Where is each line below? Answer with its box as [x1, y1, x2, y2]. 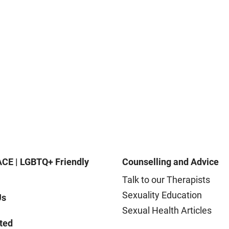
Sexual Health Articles [122, 204, 212, 216]
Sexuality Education [122, 189, 202, 200]
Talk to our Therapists [122, 174, 210, 185]
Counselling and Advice [122, 156, 219, 167]
